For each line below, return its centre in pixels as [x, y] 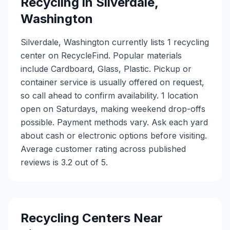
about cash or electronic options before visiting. [114, 136]
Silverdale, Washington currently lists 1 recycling [115, 42]
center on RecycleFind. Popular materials [101, 55]
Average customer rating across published [103, 149]
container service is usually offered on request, [112, 82]
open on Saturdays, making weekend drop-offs [113, 109]
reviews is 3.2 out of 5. [64, 162]
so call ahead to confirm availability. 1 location [109, 95]
